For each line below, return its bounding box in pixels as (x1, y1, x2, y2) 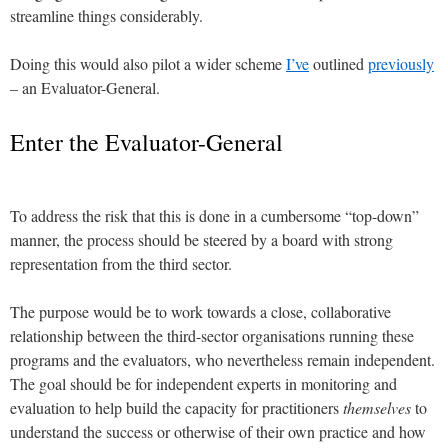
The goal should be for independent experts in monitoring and (10, 372, 397, 394)
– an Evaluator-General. (10, 76, 165, 98)
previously (368, 52, 434, 74)
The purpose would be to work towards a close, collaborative (10, 300, 391, 322)
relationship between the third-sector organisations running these (10, 324, 414, 346)
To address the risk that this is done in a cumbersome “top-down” (10, 204, 419, 226)
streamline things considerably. (10, 4, 208, 26)
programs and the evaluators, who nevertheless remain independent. (10, 348, 435, 370)
